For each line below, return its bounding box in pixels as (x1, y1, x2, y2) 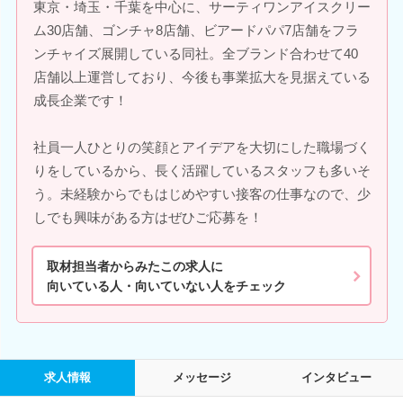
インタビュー (300, 371, 372, 385)
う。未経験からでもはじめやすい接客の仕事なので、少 (32, 186, 371, 202)
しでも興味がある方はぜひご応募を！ (32, 210, 263, 226)
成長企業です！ (32, 93, 128, 109)
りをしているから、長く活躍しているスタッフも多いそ (32, 163, 371, 179)
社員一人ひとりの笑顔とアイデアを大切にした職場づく (32, 139, 371, 156)
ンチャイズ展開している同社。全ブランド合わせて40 (32, 46, 358, 62)
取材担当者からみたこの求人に (47, 258, 223, 273)
